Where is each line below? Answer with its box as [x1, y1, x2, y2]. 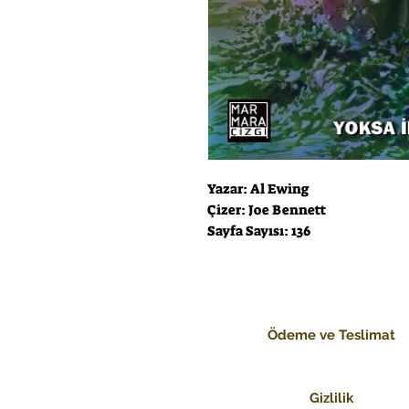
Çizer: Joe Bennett [207, 201, 326, 220]
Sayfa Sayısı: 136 [207, 222, 310, 241]
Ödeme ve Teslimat [267, 327, 395, 344]
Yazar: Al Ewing [207, 180, 309, 199]
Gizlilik [309, 390, 353, 407]
